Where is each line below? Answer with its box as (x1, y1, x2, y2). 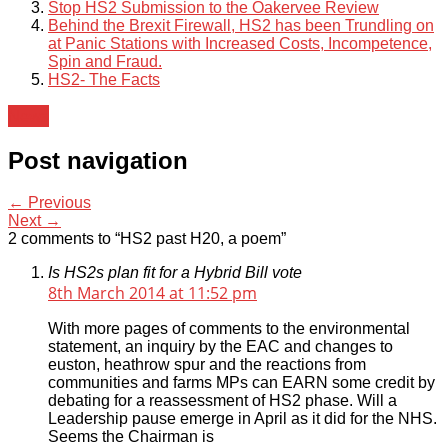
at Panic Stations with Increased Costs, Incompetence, (48, 34, 432, 52)
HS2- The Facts (48, 70, 160, 88)
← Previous (8, 194, 91, 212)
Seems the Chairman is (48, 428, 214, 446)
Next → (8, 212, 61, 230)
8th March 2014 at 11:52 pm (48, 282, 257, 305)
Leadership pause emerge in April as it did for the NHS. (48, 410, 437, 428)
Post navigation (8, 146, 188, 174)
